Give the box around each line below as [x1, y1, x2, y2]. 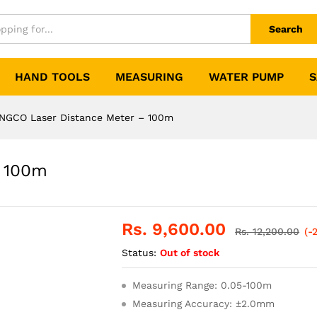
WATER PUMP [209, 70, 284, 83]
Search [269, 23, 303, 35]
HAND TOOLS [15, 70, 90, 83]
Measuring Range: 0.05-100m [132, 279, 272, 291]
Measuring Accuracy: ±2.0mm [132, 298, 275, 309]
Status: [122, 247, 157, 258]
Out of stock [160, 247, 220, 258]
